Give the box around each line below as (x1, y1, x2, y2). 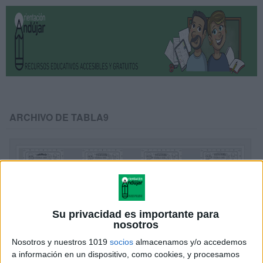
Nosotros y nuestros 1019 (12, 237, 110, 247)
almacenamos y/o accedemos (133, 237, 247, 247)
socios (110, 237, 133, 247)
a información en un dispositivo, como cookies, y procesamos (12, 249, 240, 259)
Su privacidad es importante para (52, 208, 220, 220)
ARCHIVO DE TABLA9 (9, 110, 109, 124)
